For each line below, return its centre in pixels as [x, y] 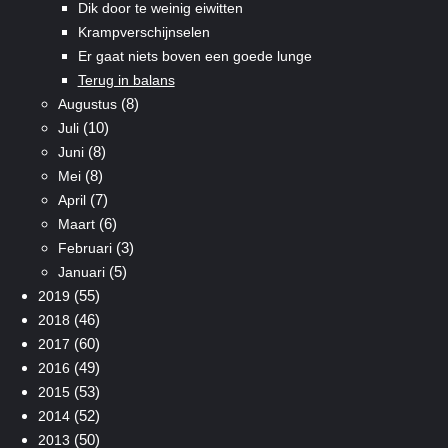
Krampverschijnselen [143, 31]
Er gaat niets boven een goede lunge [194, 55]
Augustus [87, 103]
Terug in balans [126, 79]
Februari [84, 247]
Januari [81, 271]
